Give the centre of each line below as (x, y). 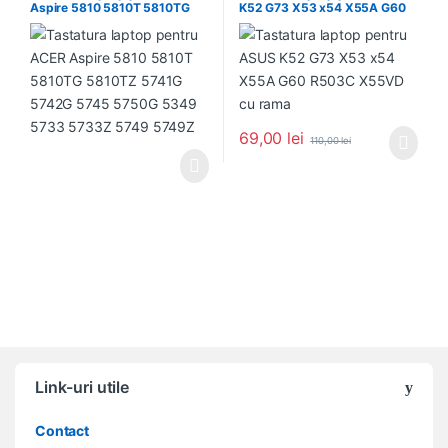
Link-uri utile (82, 387)
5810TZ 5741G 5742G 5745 (108, 22)
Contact (62, 431)
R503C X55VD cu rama (306, 22)
